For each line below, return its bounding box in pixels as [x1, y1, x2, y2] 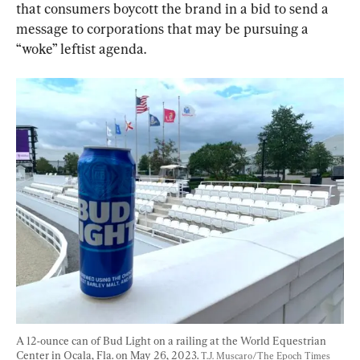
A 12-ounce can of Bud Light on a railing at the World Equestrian [16, 334, 329, 348]
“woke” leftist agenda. [16, 40, 146, 58]
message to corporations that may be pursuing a [16, 20, 312, 38]
